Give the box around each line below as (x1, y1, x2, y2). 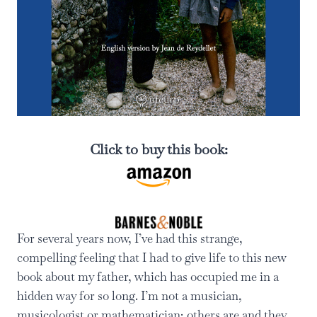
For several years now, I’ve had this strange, (17, 231, 243, 246)
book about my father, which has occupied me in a (17, 269, 279, 284)
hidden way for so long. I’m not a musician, (17, 288, 242, 304)
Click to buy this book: (89, 140, 228, 158)
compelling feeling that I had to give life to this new (17, 250, 287, 265)
